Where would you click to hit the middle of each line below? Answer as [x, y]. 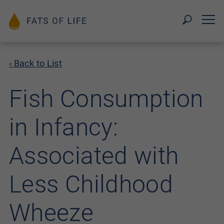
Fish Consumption [106, 99]
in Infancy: [63, 127]
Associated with [94, 156]
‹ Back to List [36, 63]
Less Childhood [91, 184]
